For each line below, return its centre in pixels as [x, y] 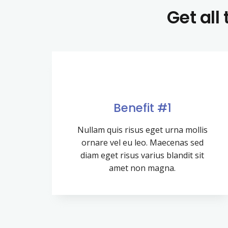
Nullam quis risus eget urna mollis [142, 130]
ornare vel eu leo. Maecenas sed [142, 143]
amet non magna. [142, 168]
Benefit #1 [142, 108]
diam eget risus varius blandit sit [142, 155]
